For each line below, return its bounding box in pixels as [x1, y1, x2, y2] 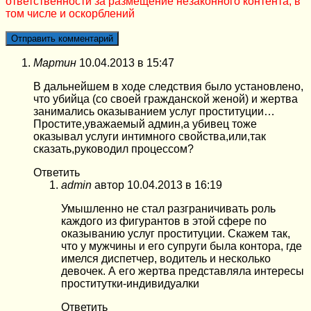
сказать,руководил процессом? [33, 142, 194, 155]
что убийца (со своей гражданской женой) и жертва [33, 92, 298, 105]
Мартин [33, 56, 76, 69]
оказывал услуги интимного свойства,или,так [33, 130, 266, 142]
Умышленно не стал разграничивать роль [61, 202, 276, 215]
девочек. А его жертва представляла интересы [61, 264, 304, 277]
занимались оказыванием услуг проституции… [33, 105, 275, 117]
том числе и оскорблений [6, 7, 135, 19]
